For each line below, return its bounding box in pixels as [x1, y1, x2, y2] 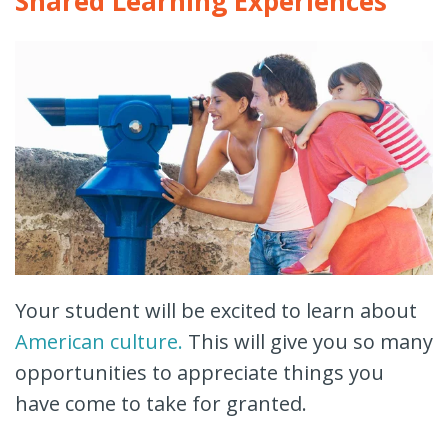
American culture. [15, 328, 183, 356]
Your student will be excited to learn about [15, 297, 417, 325]
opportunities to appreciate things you [15, 359, 384, 387]
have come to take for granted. [15, 390, 312, 418]
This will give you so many [183, 328, 433, 356]
